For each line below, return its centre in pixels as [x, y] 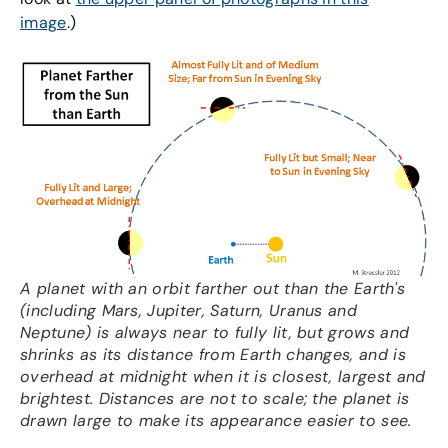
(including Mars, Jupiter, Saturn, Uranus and [189, 311]
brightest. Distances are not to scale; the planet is [215, 399]
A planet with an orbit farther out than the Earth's [213, 289]
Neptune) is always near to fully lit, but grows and [215, 333]
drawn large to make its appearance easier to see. [216, 421]
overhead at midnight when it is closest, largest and [223, 377]
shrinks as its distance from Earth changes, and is [213, 355]
